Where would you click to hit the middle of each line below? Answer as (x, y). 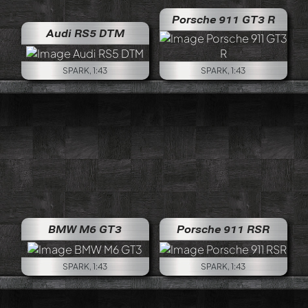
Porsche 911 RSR (223, 229)
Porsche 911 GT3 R (223, 19)
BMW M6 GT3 (85, 229)
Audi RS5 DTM (85, 33)
